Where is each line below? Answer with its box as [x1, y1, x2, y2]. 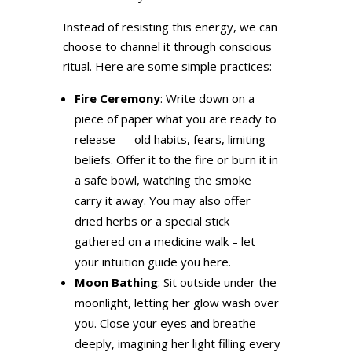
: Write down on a [159, 90, 255, 107]
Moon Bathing [74, 274, 158, 291]
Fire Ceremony [74, 90, 160, 107]
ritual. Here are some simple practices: [62, 58, 272, 75]
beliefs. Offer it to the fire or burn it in [74, 152, 278, 168]
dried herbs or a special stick [74, 213, 229, 229]
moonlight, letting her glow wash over [74, 295, 279, 311]
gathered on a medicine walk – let [74, 233, 255, 250]
